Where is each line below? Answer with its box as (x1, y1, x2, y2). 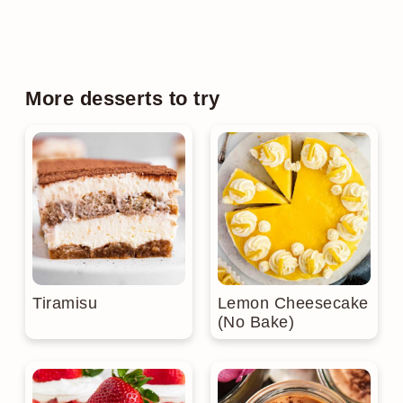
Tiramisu (32, 294, 97, 313)
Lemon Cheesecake (218, 294, 369, 313)
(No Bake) (218, 313, 295, 332)
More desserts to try (25, 87, 220, 111)
